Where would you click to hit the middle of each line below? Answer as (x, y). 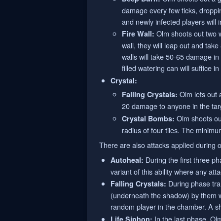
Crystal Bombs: (148, 118)
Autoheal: (127, 160)
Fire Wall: (138, 34)
